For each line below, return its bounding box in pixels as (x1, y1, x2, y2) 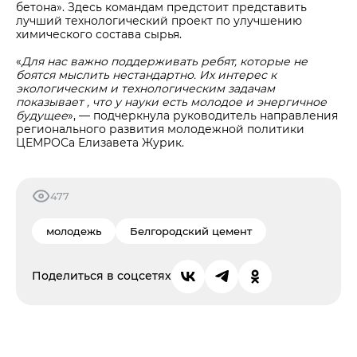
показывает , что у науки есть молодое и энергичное (16, 94, 327, 109)
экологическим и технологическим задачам (16, 80, 275, 96)
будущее (16, 108, 68, 123)
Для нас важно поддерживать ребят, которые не (22, 53, 308, 69)
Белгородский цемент (130, 224, 252, 237)
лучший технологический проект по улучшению (16, 13, 302, 28)
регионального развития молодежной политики (16, 121, 304, 136)
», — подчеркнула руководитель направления (68, 108, 338, 123)
